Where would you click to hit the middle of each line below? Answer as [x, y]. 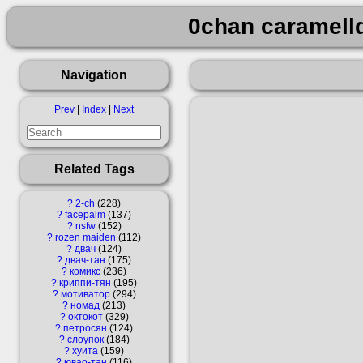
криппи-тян [85, 282]
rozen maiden [85, 237]
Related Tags [94, 168]
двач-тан [85, 260]
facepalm [85, 214]
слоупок [85, 339]
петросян [85, 328]
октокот [85, 316]
